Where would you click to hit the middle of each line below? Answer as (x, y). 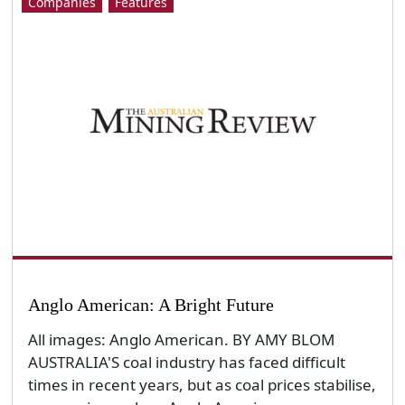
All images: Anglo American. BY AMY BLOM (184, 339)
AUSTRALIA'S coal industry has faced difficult (186, 362)
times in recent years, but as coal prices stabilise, (202, 384)
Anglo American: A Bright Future (151, 305)
